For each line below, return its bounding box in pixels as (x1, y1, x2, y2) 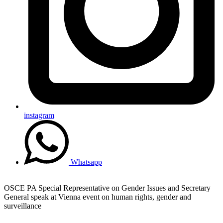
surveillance (4, 201, 41, 210)
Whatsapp (71, 157, 102, 166)
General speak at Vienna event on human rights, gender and (4, 192, 191, 201)
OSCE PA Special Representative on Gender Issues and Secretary (4, 183, 211, 192)
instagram (24, 111, 54, 119)
